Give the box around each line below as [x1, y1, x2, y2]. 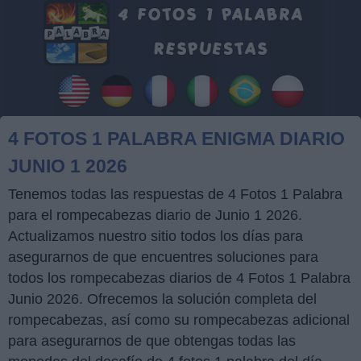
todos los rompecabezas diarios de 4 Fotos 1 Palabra [8, 270, 351, 287]
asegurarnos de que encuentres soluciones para [8, 249, 318, 266]
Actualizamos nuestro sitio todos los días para [8, 228, 303, 245]
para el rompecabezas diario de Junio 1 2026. [8, 207, 302, 224]
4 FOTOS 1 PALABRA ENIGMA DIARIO [8, 128, 345, 150]
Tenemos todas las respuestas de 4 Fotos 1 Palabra [8, 186, 342, 203]
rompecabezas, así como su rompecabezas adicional [8, 312, 350, 329]
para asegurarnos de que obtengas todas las [8, 333, 296, 350]
